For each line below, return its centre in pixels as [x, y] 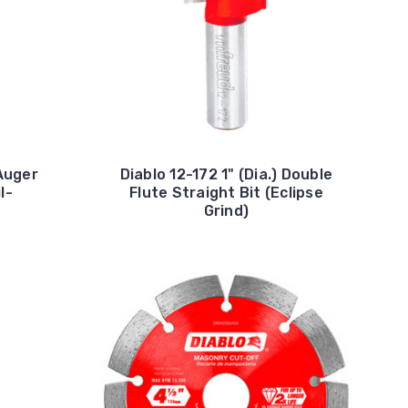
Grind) [226, 211]
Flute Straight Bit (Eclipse [226, 193]
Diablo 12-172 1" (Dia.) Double [226, 175]
